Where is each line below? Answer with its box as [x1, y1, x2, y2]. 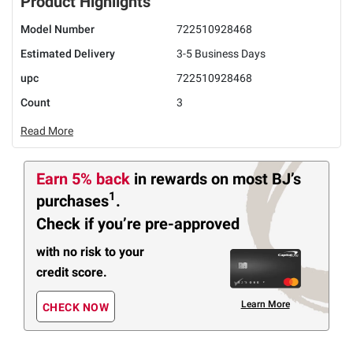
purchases [36, 191, 109, 210]
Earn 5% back [36, 169, 134, 188]
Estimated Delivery [20, 46, 115, 60]
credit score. [36, 264, 107, 280]
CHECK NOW [42, 301, 110, 314]
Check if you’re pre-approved [36, 214, 240, 234]
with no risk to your [36, 243, 144, 259]
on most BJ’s [211, 169, 301, 188]
